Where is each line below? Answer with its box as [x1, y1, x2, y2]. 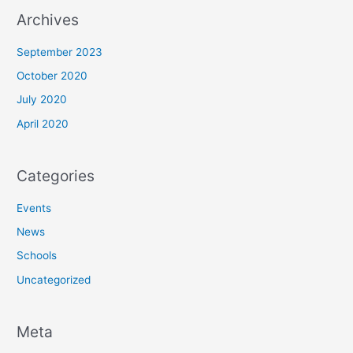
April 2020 [17, 117, 69, 130]
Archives [17, 10, 80, 30]
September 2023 [17, 45, 103, 58]
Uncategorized [17, 273, 91, 286]
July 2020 [17, 93, 68, 106]
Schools [17, 249, 58, 262]
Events [17, 201, 52, 214]
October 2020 [17, 69, 88, 82]
